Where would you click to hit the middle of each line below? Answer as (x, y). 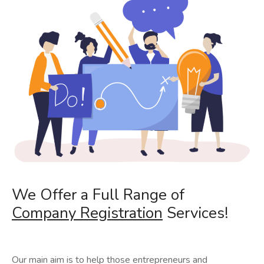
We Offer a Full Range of (98, 194)
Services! (195, 213)
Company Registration (87, 213)
